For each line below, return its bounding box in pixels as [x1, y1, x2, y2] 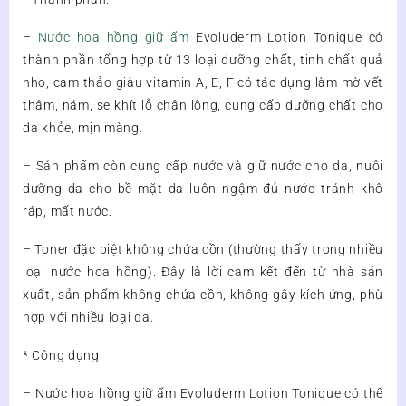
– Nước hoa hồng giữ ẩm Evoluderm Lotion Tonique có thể [23, 386, 383, 401]
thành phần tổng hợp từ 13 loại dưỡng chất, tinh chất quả [23, 53, 383, 68]
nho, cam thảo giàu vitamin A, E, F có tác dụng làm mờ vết [23, 75, 383, 91]
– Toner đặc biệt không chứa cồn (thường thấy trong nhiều [23, 242, 383, 257]
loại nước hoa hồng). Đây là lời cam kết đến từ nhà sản [23, 265, 383, 280]
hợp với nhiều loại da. [23, 310, 154, 325]
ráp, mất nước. [23, 204, 112, 219]
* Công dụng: [23, 348, 103, 363]
